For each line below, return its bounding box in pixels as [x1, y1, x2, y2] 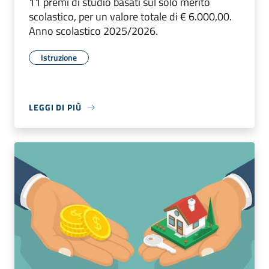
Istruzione [41, 51, 77, 64]
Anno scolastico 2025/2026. [29, 23, 158, 40]
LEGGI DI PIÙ [29, 101, 82, 114]
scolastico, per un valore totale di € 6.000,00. [29, 8, 232, 25]
